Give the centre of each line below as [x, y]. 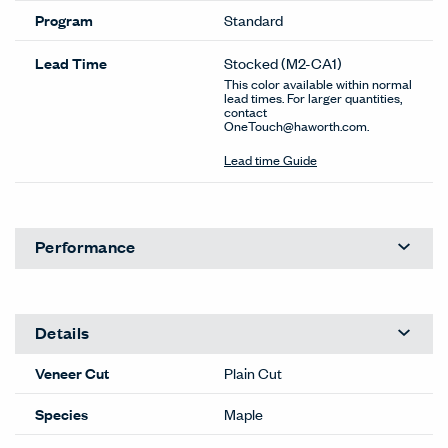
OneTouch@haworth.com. [296, 125]
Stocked [251, 62]
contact [245, 111]
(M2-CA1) [311, 62]
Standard [253, 20]
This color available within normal [318, 83]
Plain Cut [253, 373]
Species [61, 413]
